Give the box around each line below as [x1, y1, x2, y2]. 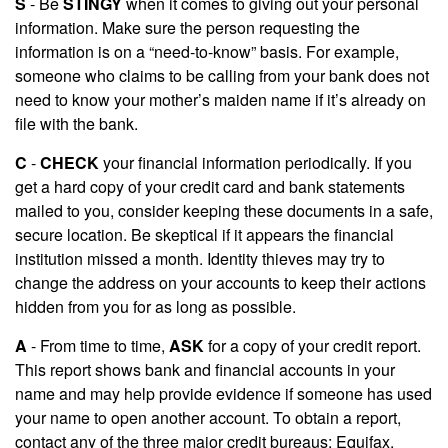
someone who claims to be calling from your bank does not [15, 64, 429, 88]
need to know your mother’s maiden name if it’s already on [15, 88, 426, 112]
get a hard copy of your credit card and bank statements [15, 175, 405, 199]
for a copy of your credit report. [204, 334, 421, 358]
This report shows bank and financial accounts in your [15, 358, 395, 382]
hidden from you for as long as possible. [15, 295, 296, 319]
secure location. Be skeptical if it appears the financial [15, 223, 394, 247]
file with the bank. [15, 112, 138, 136]
